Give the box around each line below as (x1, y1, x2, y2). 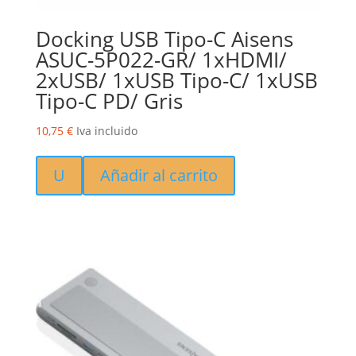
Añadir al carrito (99, 164, 218, 186)
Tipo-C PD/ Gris (35, 86, 183, 115)
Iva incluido (75, 122, 137, 138)
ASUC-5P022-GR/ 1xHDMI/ (35, 44, 287, 74)
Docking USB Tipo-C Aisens (35, 24, 293, 53)
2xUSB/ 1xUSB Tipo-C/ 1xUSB (35, 65, 318, 95)
